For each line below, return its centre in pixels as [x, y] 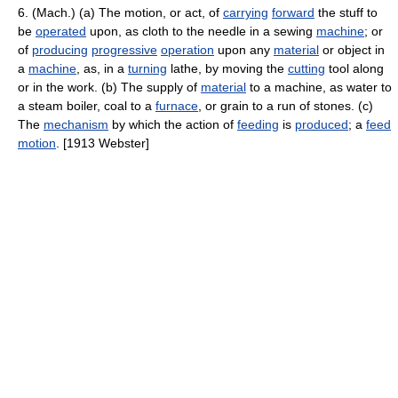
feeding [258, 124]
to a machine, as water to [319, 87]
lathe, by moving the [227, 68]
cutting [306, 68]
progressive [124, 50]
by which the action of [173, 124]
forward [293, 12]
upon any [244, 50]
